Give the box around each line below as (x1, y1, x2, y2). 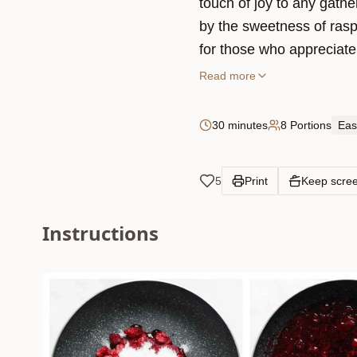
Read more (199, 69, 256, 82)
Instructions (42, 220, 159, 246)
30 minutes (212, 119, 268, 131)
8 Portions (280, 119, 331, 131)
